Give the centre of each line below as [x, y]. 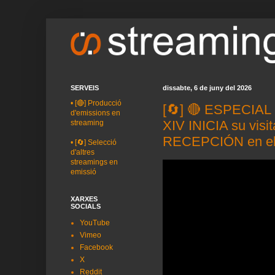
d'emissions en [95, 113]
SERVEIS [85, 88]
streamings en [94, 162]
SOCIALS [86, 206]
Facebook [96, 247]
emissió [83, 172]
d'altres [83, 152]
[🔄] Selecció [96, 142]
